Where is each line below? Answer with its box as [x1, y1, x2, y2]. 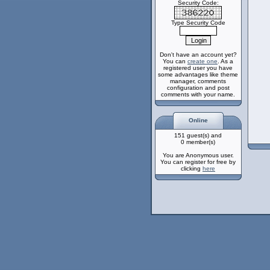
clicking [181, 165, 202, 172]
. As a [218, 58, 233, 64]
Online [188, 117, 208, 124]
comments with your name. [161, 91, 235, 98]
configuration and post [166, 84, 230, 91]
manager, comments [170, 78, 226, 84]
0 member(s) [181, 139, 215, 145]
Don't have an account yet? [159, 51, 237, 58]
